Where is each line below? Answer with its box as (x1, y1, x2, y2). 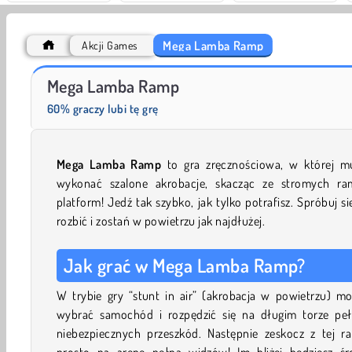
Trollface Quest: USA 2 (197, 68, 299, 82)
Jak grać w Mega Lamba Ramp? (64, 252, 306, 277)
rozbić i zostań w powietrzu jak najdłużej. (57, 212, 266, 229)
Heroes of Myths (22, 68, 96, 82)
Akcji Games (82, 38, 137, 52)
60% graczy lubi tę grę (47, 101, 159, 116)
